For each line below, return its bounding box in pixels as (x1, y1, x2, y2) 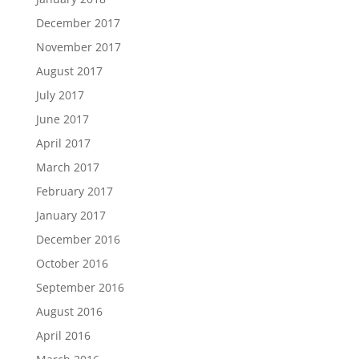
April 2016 (35, 328, 91, 343)
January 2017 (35, 208, 106, 223)
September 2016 (35, 280, 124, 295)
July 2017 (35, 87, 84, 103)
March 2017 (35, 159, 99, 175)
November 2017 (35, 39, 121, 54)
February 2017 (35, 184, 113, 199)
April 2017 (35, 135, 91, 151)
